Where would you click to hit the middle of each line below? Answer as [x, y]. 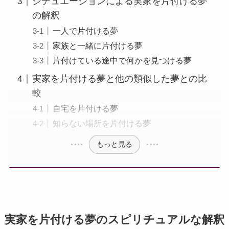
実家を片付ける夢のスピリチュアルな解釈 [114, 220]
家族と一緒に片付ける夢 [98, 46]
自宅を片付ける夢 [85, 109]
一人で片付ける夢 [85, 31]
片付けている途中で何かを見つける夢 [122, 61]
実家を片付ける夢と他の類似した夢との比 [119, 79]
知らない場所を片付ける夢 [102, 123]
